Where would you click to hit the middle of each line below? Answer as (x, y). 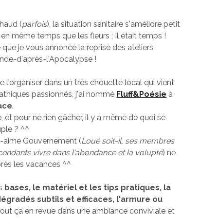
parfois (35, 24)
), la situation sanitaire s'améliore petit (114, 24)
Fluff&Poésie (142, 94)
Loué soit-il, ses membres (128, 141)
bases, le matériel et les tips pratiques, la (87, 188)
